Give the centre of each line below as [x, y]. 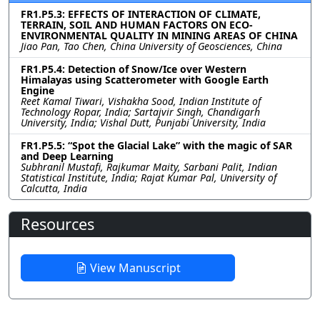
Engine [37, 90]
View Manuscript [134, 268]
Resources [57, 224]
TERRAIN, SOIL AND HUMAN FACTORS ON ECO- [137, 25]
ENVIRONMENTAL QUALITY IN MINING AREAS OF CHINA [159, 35]
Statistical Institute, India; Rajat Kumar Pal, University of [149, 177]
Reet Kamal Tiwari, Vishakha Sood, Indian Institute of [141, 101]
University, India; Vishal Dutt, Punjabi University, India [143, 122]
